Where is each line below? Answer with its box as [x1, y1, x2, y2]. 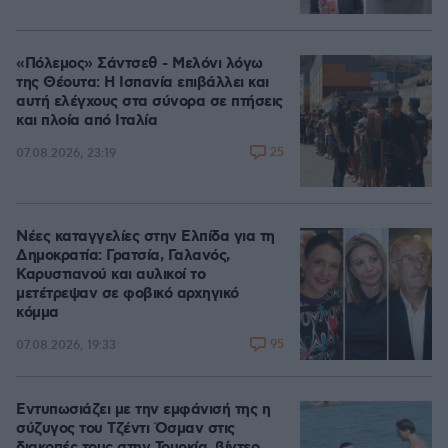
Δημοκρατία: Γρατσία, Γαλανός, [16, 246, 230, 266]
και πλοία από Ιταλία [16, 111, 157, 131]
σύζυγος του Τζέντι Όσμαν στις [16, 419, 235, 439]
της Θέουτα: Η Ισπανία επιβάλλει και [16, 73, 269, 93]
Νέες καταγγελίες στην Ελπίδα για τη [16, 227, 275, 247]
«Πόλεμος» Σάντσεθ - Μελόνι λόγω [16, 54, 263, 74]
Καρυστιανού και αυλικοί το [16, 265, 205, 285]
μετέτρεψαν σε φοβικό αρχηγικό [16, 284, 239, 304]
